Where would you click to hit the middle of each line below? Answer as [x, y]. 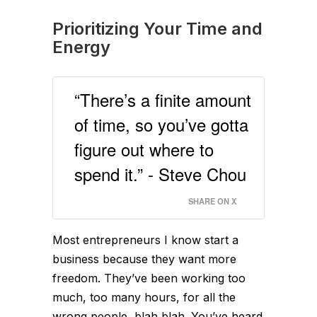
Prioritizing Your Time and [157, 28]
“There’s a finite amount [163, 99]
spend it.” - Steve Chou [160, 173]
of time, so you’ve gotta [161, 124]
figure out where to [144, 149]
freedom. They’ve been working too [149, 278]
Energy [81, 47]
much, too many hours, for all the [144, 297]
